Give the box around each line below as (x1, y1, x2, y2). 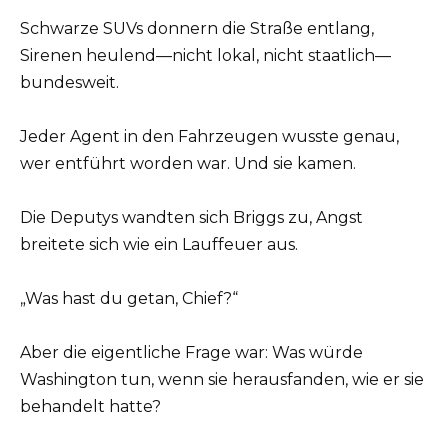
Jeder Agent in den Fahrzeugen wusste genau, (20, 126, 399, 146)
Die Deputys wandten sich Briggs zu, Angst (20, 208, 363, 228)
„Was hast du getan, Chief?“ (20, 289, 238, 309)
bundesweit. (20, 72, 119, 92)
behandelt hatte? (20, 397, 161, 417)
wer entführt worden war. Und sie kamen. (20, 153, 356, 173)
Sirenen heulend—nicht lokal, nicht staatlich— (20, 45, 391, 65)
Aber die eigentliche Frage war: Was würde (20, 343, 363, 363)
